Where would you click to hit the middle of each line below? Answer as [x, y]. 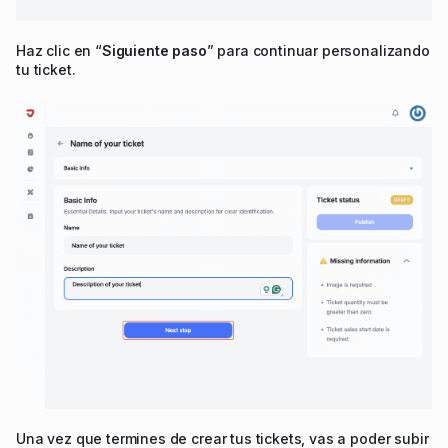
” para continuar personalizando [318, 50]
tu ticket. [46, 69]
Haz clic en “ [59, 50]
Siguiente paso [154, 50]
